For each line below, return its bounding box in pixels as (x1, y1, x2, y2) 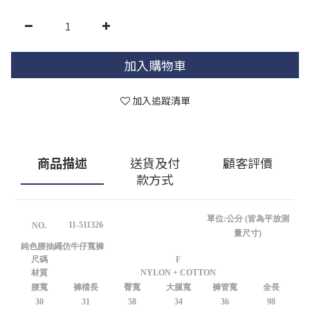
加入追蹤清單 (131, 93, 190, 107)
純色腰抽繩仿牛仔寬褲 (21, 241, 104, 251)
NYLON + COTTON (140, 268, 216, 277)
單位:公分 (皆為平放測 (206, 214, 289, 224)
